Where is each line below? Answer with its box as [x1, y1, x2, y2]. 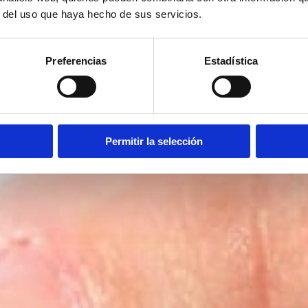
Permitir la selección [105, 135, 203, 147]
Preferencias [45, 54, 107, 67]
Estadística [203, 54, 258, 67]
